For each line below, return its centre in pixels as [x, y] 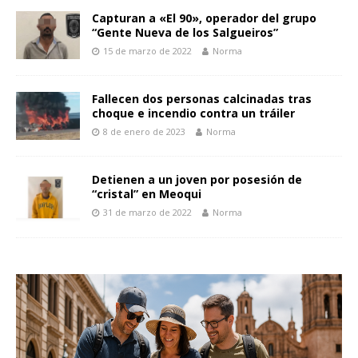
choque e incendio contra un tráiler [193, 113]
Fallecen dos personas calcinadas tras [202, 99]
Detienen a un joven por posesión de [197, 180]
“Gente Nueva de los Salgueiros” [185, 33]
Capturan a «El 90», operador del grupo [204, 18]
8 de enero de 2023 [144, 132]
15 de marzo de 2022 [147, 51]
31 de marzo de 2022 [147, 213]
